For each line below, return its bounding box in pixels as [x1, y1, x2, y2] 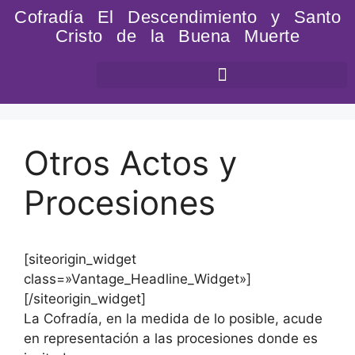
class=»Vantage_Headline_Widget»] [24, 271, 251, 287]
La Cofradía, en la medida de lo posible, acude [24, 311, 323, 326]
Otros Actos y [24, 143, 237, 183]
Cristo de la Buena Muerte [55, 26, 300, 46]
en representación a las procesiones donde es [24, 330, 318, 346]
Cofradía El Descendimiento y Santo [14, 7, 341, 27]
